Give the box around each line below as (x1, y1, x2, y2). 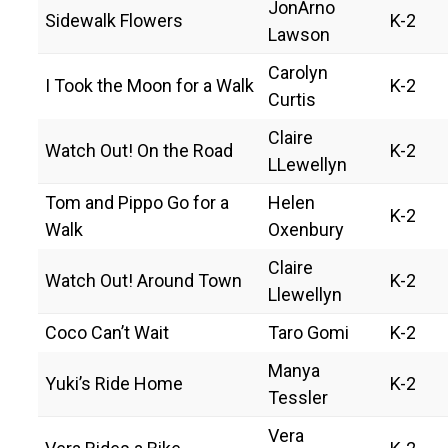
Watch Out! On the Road (45, 139, 233, 161)
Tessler (268, 386, 328, 408)
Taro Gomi (268, 321, 349, 343)
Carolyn (268, 61, 328, 83)
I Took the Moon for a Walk (45, 74, 254, 96)
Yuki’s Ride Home (45, 372, 183, 394)
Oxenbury (268, 218, 344, 240)
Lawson (268, 23, 330, 45)
